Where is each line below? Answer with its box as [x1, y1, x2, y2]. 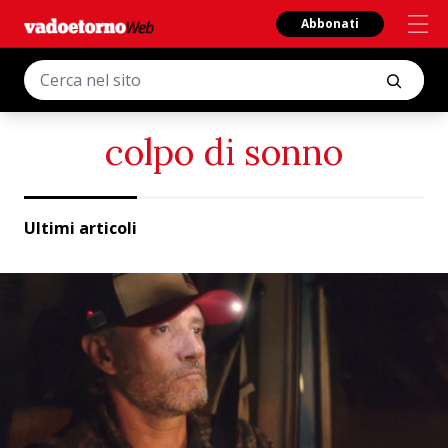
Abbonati [301, 15, 359, 32]
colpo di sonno [105, 129, 343, 175]
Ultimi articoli [24, 217, 137, 239]
